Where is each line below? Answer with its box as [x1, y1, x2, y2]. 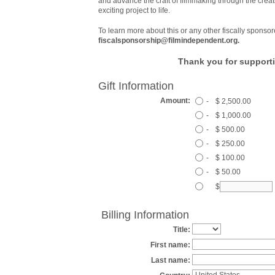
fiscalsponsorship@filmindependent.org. [98, 36, 239, 45]
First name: [150, 240, 190, 249]
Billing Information [101, 208, 189, 221]
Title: [173, 225, 190, 234]
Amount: [160, 96, 190, 105]
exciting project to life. [98, 6, 170, 15]
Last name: [151, 255, 190, 265]
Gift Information [98, 79, 174, 92]
